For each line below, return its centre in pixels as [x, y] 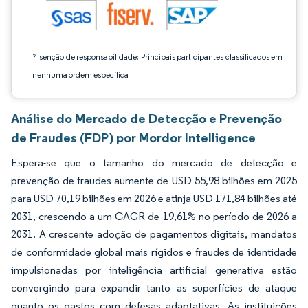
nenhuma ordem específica [80, 75]
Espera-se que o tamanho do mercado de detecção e [154, 163]
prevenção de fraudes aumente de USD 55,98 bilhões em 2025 [154, 180]
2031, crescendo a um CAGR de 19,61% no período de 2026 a [154, 216]
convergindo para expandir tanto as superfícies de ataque [154, 288]
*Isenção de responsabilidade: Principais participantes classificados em [157, 57]
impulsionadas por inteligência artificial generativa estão [154, 270]
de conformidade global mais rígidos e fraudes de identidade [154, 252]
